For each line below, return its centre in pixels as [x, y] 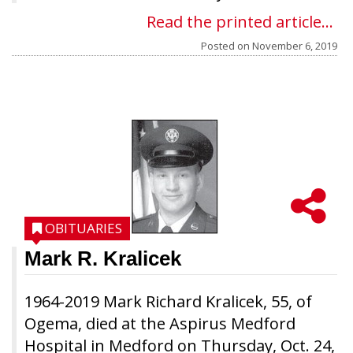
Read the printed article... [240, 22]
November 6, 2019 [295, 46]
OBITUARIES [84, 228]
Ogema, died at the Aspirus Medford [160, 323]
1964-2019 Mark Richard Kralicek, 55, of [168, 301]
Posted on [227, 46]
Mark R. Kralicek [103, 258]
